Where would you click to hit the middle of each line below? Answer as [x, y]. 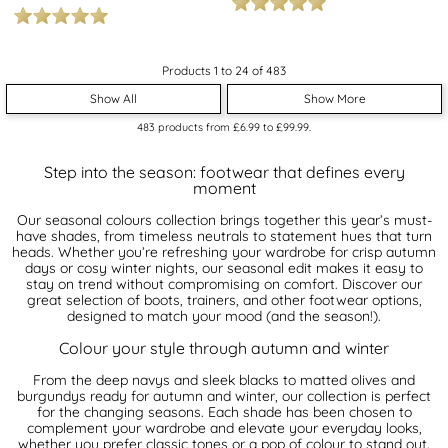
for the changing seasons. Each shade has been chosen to [224, 411]
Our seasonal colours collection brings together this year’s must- [224, 219]
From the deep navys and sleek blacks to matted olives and [224, 379]
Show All [113, 99]
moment [224, 187]
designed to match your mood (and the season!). [224, 315]
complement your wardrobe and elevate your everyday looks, [224, 427]
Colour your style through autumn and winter [224, 347]
